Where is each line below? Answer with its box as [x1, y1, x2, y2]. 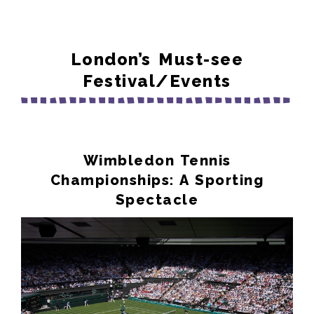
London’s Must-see [70, 48, 244, 69]
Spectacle [115, 191, 199, 208]
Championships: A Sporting [50, 171, 264, 189]
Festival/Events [83, 70, 231, 91]
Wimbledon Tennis [83, 151, 231, 169]
